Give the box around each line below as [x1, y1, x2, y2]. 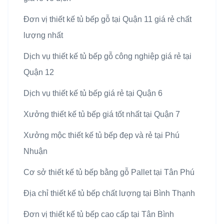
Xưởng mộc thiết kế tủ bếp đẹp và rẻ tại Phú [23, 131, 179, 140]
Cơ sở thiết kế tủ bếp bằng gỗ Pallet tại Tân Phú [23, 168, 194, 177]
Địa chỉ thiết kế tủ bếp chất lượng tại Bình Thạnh [23, 189, 195, 198]
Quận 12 [23, 68, 54, 77]
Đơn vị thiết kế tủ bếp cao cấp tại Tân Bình [23, 210, 174, 219]
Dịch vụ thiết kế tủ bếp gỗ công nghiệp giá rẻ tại [23, 52, 191, 61]
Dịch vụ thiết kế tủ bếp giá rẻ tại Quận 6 [23, 89, 162, 98]
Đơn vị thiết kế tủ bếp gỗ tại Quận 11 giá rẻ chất [23, 15, 191, 24]
